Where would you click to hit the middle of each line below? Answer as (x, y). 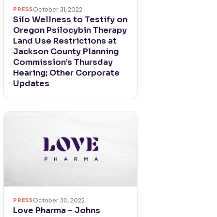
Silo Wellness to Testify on (70, 19)
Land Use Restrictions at (65, 41)
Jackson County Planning (66, 51)
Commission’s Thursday (63, 62)
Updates (31, 83)
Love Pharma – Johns (57, 210)
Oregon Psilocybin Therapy (70, 30)
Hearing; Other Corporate (67, 73)
